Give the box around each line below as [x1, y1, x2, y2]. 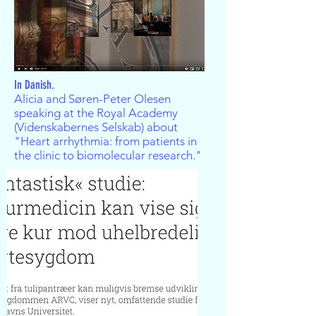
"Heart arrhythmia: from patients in [14, 134, 197, 148]
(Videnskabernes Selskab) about [14, 120, 178, 134]
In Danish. [14, 78, 54, 92]
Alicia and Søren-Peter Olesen [14, 92, 171, 106]
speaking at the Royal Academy [14, 106, 178, 120]
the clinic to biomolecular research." [14, 148, 202, 162]
